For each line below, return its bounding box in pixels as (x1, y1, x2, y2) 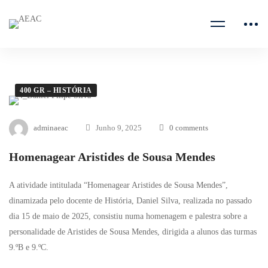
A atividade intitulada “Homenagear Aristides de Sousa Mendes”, (9, 181, 228, 190)
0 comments (169, 123, 208, 132)
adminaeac (33, 123, 68, 132)
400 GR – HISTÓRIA (20, 86, 92, 95)
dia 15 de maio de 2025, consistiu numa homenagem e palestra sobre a (9, 212, 247, 221)
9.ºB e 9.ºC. (9, 243, 48, 252)
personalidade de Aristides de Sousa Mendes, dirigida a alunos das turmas (9, 227, 257, 236)
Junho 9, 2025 (96, 123, 142, 132)
